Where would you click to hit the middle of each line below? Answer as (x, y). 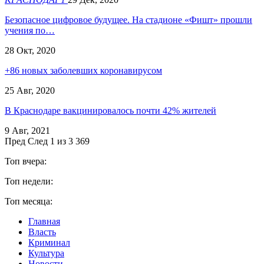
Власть (42, 232)
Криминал (49, 242)
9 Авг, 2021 (27, 130)
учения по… (30, 30)
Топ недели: (29, 181)
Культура (46, 253)
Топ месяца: (29, 201)
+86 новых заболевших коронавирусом (83, 70)
